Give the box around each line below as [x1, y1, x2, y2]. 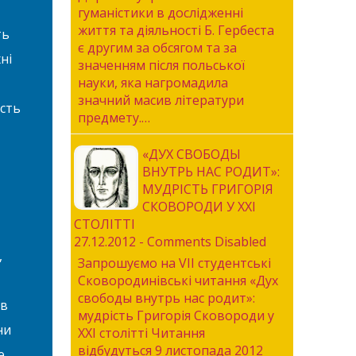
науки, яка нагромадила [77, 74, 228, 91]
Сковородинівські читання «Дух [77, 272, 278, 289]
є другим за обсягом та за [77, 39, 237, 56]
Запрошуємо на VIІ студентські [77, 254, 271, 272]
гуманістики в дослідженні [77, 4, 243, 21]
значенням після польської [77, 56, 245, 74]
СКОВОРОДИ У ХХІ [141, 198, 256, 215]
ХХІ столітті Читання [77, 324, 205, 342]
